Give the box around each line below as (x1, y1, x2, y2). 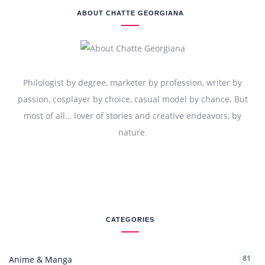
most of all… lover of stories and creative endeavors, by (24, 110, 241, 122)
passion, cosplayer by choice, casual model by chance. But (17, 93, 248, 105)
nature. (118, 127, 147, 138)
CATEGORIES (106, 216, 154, 224)
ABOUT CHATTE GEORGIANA (76, 9, 184, 17)
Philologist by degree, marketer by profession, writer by (23, 77, 242, 89)
